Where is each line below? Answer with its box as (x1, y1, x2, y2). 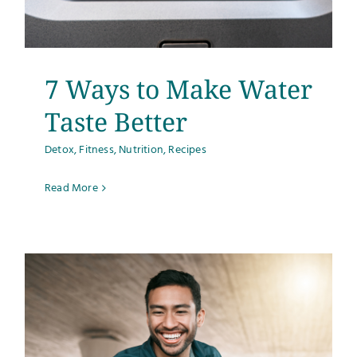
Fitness (79, 140, 114, 159)
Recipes (168, 140, 206, 159)
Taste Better (45, 104, 187, 139)
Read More (45, 178, 98, 198)
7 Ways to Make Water (45, 71, 312, 106)
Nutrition (119, 140, 164, 159)
